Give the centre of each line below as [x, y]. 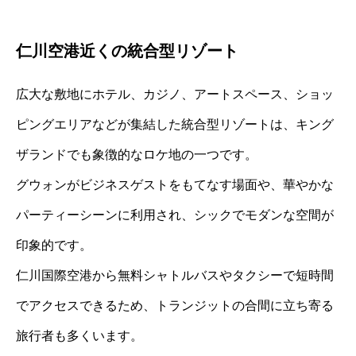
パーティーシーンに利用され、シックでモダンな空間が [175, 215]
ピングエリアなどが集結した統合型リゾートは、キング [175, 125]
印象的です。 [54, 246]
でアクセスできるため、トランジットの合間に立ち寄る [175, 306]
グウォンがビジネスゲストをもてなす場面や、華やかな [175, 185]
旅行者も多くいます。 [79, 336]
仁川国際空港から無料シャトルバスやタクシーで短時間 [175, 276]
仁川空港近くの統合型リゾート [127, 51]
